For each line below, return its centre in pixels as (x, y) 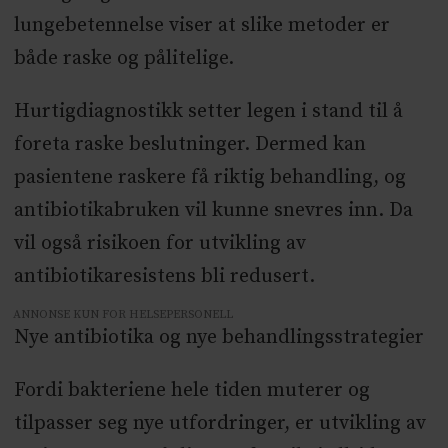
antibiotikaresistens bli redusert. (164, 277)
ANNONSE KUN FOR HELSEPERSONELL (123, 315)
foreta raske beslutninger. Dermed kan (189, 145)
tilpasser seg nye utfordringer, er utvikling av (219, 423)
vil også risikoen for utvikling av (159, 244)
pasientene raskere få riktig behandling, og (209, 178)
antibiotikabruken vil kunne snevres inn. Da (213, 211)
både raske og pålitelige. (123, 59)
